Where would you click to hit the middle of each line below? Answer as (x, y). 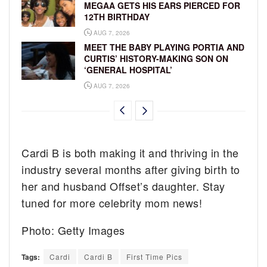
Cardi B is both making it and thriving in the (130, 153)
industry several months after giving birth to (131, 170)
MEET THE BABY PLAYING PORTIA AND (164, 47)
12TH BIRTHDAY (117, 17)
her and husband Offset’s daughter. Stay (123, 186)
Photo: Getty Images (73, 230)
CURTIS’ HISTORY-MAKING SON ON (156, 59)
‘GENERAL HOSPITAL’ (128, 70)
